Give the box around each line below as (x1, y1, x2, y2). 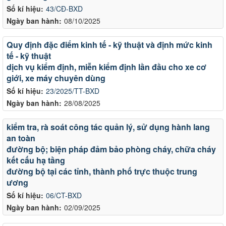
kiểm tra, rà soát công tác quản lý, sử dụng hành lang (7, 121, 210, 133)
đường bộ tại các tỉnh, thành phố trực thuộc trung (7, 165, 197, 177)
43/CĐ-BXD (46, 3, 83, 14)
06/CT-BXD (46, 190, 82, 200)
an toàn (7, 132, 35, 144)
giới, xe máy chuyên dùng (7, 72, 105, 84)
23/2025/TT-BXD (46, 85, 99, 96)
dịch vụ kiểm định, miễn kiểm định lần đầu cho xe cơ (7, 61, 206, 73)
